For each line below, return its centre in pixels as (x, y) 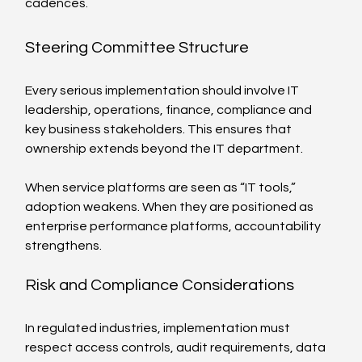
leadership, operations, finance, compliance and (170, 109)
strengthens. (64, 245)
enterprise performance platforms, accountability (175, 226)
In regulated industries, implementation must (159, 328)
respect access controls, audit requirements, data (177, 347)
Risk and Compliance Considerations (160, 285)
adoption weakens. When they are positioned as (171, 206)
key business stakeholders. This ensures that (160, 129)
